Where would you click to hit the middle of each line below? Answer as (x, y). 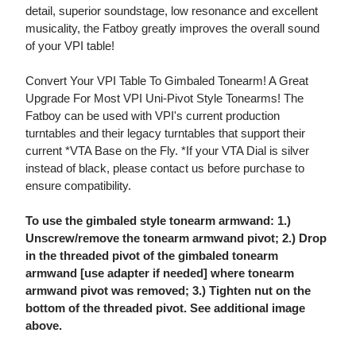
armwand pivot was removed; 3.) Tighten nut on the (168, 291)
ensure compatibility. (78, 186)
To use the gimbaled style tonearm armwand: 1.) (158, 221)
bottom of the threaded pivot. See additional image (165, 308)
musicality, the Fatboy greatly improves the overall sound (172, 29)
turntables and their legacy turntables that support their (165, 133)
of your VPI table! (72, 46)
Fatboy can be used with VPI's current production (153, 116)
